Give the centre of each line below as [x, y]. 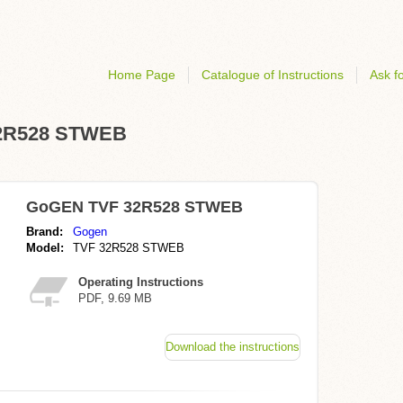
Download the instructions [233, 347]
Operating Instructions [141, 282]
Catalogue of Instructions [273, 75]
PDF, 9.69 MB [115, 298]
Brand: [45, 232]
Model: [45, 248]
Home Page [142, 75]
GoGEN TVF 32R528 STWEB [134, 207]
